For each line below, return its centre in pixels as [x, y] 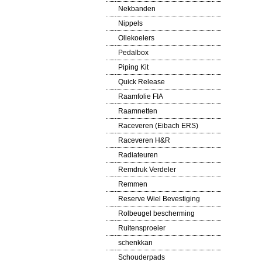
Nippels [130, 23]
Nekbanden [137, 9]
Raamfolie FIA [141, 96]
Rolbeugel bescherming [156, 213]
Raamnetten [138, 111]
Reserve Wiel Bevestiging [159, 199]
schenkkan [135, 243]
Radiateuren [138, 155]
